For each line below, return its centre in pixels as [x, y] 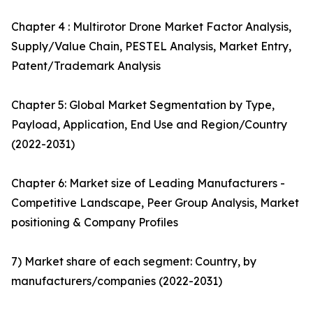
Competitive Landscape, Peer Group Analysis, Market [155, 203]
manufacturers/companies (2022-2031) [117, 281]
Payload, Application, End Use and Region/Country [149, 125]
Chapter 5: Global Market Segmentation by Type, [143, 105]
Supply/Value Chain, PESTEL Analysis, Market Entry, [151, 46]
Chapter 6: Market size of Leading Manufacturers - [148, 183]
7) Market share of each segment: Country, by [134, 262]
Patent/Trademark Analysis [86, 66]
